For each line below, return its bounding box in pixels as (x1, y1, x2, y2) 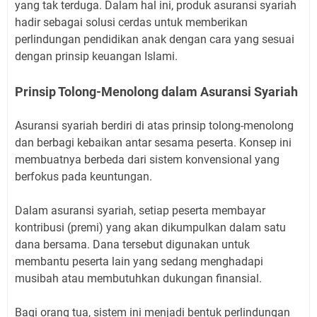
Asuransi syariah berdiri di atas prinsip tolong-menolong (15, 118, 294, 132)
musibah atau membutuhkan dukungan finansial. (15, 271, 265, 285)
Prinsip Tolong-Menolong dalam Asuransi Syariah (15, 83, 298, 99)
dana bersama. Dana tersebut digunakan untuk (15, 237, 250, 251)
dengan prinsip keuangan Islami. (15, 49, 178, 63)
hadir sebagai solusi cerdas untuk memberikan (15, 15, 248, 29)
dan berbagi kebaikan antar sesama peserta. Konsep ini (15, 135, 292, 149)
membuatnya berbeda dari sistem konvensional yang (15, 152, 279, 166)
